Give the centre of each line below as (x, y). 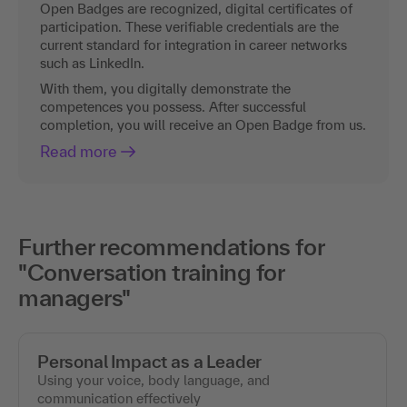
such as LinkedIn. (92, 63)
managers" (74, 297)
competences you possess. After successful (173, 106)
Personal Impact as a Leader (150, 361)
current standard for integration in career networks (194, 45)
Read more (79, 151)
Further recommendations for (171, 246)
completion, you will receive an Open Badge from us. (203, 124)
